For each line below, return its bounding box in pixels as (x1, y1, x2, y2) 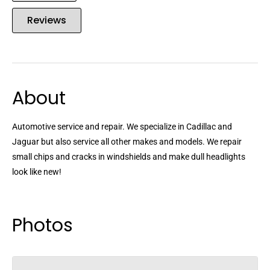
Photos (12, 213, 73, 239)
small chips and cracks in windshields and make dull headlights (12, 152, 245, 162)
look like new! (12, 167, 61, 177)
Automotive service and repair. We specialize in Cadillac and (12, 122, 232, 132)
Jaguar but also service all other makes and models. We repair (12, 137, 242, 147)
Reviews (27, 13, 66, 28)
